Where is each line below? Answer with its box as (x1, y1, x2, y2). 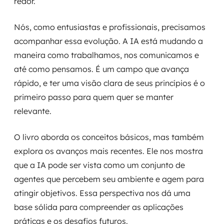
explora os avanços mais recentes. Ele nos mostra (14, 146, 203, 156)
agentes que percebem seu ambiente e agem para (14, 174, 204, 184)
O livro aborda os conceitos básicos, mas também (14, 132, 204, 142)
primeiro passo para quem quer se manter (14, 92, 173, 102)
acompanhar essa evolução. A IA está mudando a (14, 36, 203, 46)
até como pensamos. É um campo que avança (14, 64, 189, 74)
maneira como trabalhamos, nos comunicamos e (14, 50, 199, 60)
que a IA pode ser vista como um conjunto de (14, 160, 185, 170)
